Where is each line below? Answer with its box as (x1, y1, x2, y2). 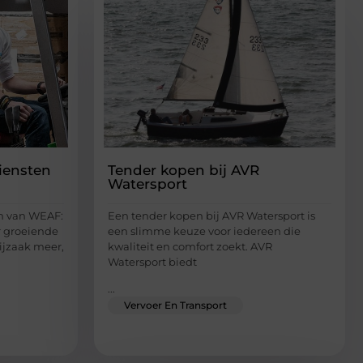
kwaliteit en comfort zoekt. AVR (108, 239, 272, 253)
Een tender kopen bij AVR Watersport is (108, 208, 315, 222)
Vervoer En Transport (124, 299, 227, 312)
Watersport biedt (108, 254, 197, 268)
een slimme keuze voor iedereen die (108, 224, 301, 237)
